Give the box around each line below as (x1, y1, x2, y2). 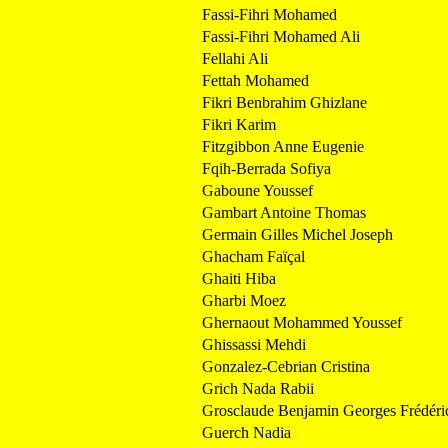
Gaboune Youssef (202, 181, 313, 199)
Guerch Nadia (202, 423, 291, 441)
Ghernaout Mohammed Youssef (202, 313, 402, 331)
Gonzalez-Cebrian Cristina (202, 357, 370, 375)
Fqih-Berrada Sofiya (202, 159, 331, 177)
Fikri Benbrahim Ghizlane (202, 93, 367, 111)
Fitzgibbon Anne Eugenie (202, 137, 364, 155)
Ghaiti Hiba (202, 269, 276, 287)
